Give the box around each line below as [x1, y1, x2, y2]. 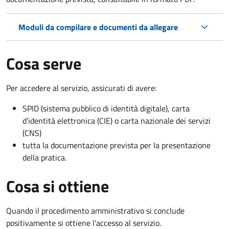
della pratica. [22, 151, 66, 164]
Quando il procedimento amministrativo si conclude [6, 204, 185, 217]
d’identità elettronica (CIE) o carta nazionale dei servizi [22, 114, 211, 127]
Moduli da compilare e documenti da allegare [18, 20, 178, 33]
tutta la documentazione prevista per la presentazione [22, 139, 211, 151]
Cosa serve [6, 51, 81, 76]
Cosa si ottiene [6, 173, 109, 198]
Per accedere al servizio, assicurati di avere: [6, 81, 156, 94]
